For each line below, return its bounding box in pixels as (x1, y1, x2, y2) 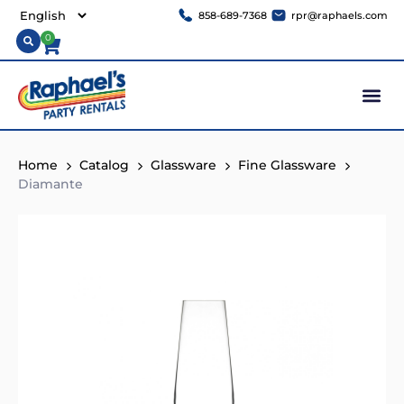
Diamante (18, 176, 83, 193)
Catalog (79, 157, 129, 174)
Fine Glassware (238, 157, 336, 174)
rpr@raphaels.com (291, 9, 388, 22)
